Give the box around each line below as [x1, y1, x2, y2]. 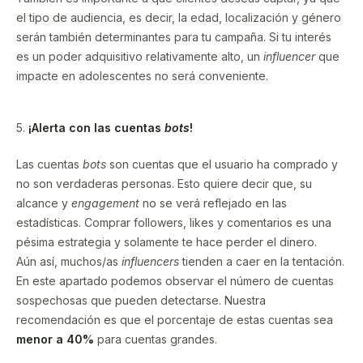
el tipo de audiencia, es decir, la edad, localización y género [16, 10, 341, 24]
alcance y [16, 195, 71, 210]
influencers [122, 254, 179, 268]
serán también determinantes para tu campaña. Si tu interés [16, 29, 331, 44]
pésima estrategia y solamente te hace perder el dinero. [16, 234, 317, 249]
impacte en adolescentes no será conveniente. [16, 68, 268, 83]
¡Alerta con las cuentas [28, 120, 164, 135]
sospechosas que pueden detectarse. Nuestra [16, 293, 266, 307]
